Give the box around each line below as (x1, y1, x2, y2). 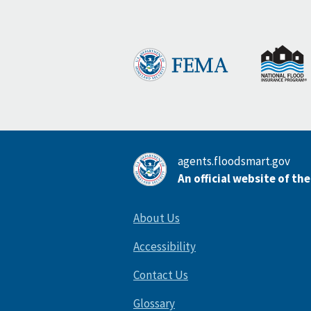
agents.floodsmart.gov (178, 153, 290, 169)
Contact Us (133, 267, 188, 283)
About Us (133, 210, 180, 226)
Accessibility (133, 239, 196, 255)
